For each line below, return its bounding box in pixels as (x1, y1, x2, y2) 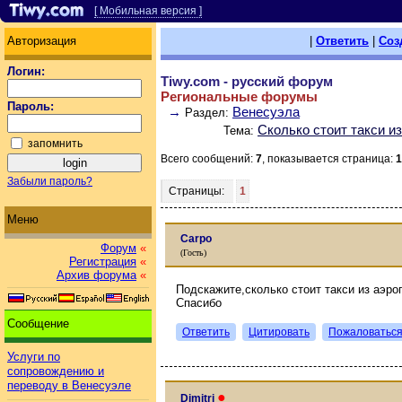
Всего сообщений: (161, 153, 256, 165)
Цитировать (249, 325, 310, 338)
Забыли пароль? (7, 175, 92, 188)
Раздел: (185, 106, 229, 119)
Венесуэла (232, 104, 300, 119)
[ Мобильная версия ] (94, 4, 202, 17)
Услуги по (7, 350, 60, 363)
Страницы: (169, 185, 224, 197)
